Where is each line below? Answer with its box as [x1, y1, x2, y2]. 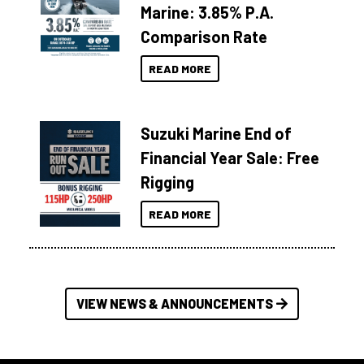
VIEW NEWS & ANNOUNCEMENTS [76, 296, 273, 311]
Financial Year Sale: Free [141, 148, 320, 167]
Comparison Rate [141, 27, 268, 46]
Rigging [141, 172, 195, 192]
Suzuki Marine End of [141, 123, 292, 143]
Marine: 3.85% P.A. [141, 2, 275, 22]
